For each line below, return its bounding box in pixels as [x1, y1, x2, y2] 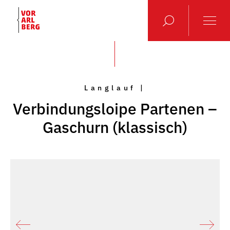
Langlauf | [84, 83, 146, 92]
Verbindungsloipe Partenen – [13, 99, 217, 119]
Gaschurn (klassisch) [43, 117, 187, 137]
